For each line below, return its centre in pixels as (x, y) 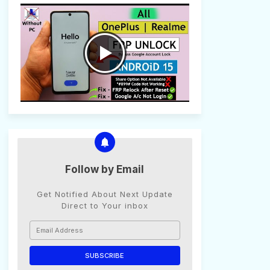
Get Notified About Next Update (105, 194)
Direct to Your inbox (105, 206)
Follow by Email (105, 170)
